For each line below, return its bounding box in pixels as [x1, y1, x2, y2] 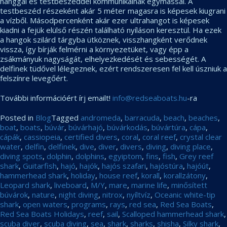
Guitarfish [23, 161, 57, 171]
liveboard [54, 180, 87, 190]
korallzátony [164, 170, 206, 180]
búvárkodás [107, 122, 147, 132]
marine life [131, 180, 167, 190]
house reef [99, 170, 137, 180]
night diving [59, 190, 98, 200]
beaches [188, 112, 218, 123]
